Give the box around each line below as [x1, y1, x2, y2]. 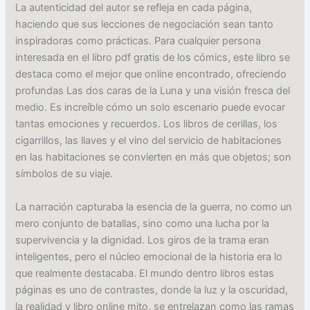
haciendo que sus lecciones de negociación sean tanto [15, 18, 274, 31]
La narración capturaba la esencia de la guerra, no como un [15, 200, 293, 213]
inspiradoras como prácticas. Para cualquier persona [15, 35, 262, 48]
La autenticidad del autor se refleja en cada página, [15, 1, 253, 15]
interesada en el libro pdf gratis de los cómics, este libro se [15, 51, 291, 64]
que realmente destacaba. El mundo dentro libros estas [15, 266, 275, 280]
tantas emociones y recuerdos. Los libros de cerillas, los [15, 118, 278, 131]
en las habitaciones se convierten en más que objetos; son [15, 151, 292, 164]
